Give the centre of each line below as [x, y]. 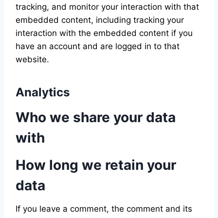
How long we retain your [96, 165]
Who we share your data [96, 117]
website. [32, 59]
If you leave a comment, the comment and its [104, 209]
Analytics [43, 92]
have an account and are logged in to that [98, 46]
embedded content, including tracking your [100, 20]
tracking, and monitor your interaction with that [107, 7]
